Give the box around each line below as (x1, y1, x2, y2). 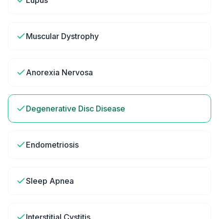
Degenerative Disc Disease (26, 104, 125, 113)
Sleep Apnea (26, 176, 74, 186)
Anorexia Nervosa (26, 67, 93, 77)
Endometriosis (26, 140, 79, 150)
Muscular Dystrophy (26, 31, 99, 41)
